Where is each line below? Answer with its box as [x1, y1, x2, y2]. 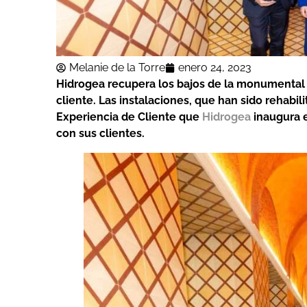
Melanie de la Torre [69, 61, 165, 75]
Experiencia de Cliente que [56, 110, 202, 124]
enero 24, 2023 [178, 61, 251, 75]
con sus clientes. [56, 127, 145, 140]
